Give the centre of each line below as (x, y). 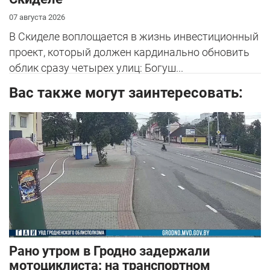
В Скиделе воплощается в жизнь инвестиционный (134, 36)
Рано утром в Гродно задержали (109, 251)
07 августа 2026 (37, 17)
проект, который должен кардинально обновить (129, 52)
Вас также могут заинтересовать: (126, 93)
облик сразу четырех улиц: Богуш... (96, 67)
